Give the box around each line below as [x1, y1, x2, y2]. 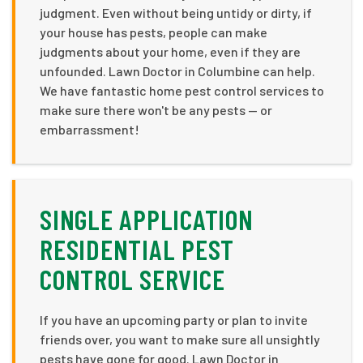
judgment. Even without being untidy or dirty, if [40, 5, 312, 21]
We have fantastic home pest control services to [40, 83, 324, 99]
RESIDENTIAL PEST [40, 233, 234, 267]
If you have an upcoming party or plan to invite [40, 312, 308, 328]
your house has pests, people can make [40, 24, 267, 41]
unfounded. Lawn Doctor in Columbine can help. [40, 63, 315, 79]
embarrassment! [40, 122, 139, 138]
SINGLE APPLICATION [40, 203, 254, 237]
